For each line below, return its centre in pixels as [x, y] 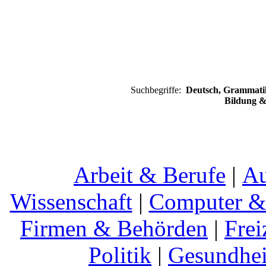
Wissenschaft [71, 202]
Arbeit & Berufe [150, 175]
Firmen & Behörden [114, 228]
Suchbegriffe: [158, 90]
